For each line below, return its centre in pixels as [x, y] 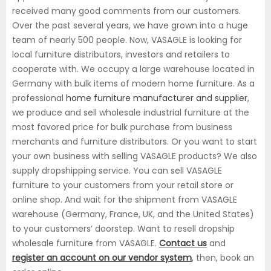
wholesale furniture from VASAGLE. [86, 243]
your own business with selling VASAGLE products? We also [135, 156]
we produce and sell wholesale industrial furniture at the [131, 112]
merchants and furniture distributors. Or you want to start [135, 141]
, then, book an [223, 257]
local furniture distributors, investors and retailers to [121, 54]
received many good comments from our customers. [126, 11]
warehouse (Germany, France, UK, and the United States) [133, 214]
